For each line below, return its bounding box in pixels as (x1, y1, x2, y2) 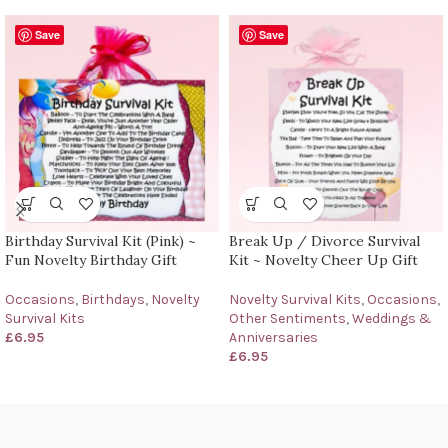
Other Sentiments (229, 309, 346, 327)
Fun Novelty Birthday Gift (5, 250, 177, 269)
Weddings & (352, 309, 432, 327)
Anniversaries (229, 328, 318, 346)
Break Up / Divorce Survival (229, 231, 420, 250)
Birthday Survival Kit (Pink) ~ (5, 231, 196, 250)
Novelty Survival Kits (229, 290, 361, 308)
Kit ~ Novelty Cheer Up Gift (229, 250, 418, 269)
